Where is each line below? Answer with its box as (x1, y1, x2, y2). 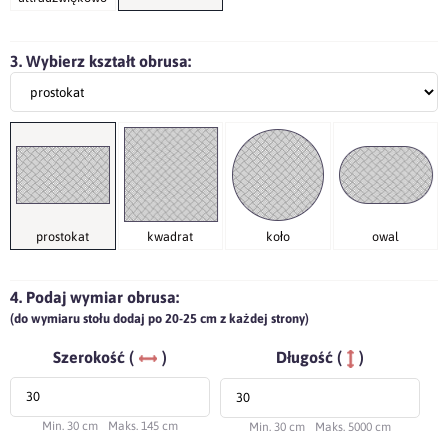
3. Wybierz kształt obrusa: (10, 52, 191, 71)
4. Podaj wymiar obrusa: (10, 288, 179, 307)
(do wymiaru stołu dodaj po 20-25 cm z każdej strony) (10, 311, 309, 327)
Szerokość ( (53, 348, 134, 367)
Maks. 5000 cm (315, 419, 391, 434)
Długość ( (276, 348, 342, 367)
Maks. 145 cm (108, 419, 178, 434)
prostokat (36, 228, 90, 244)
